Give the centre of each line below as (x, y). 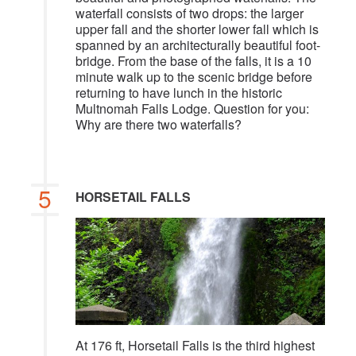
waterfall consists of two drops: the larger (190, 14)
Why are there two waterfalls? (159, 125)
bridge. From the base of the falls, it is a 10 (193, 61)
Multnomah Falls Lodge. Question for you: (192, 109)
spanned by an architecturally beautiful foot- (198, 45)
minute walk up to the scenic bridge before (194, 77)
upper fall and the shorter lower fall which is (197, 29)
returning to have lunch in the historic (179, 93)
